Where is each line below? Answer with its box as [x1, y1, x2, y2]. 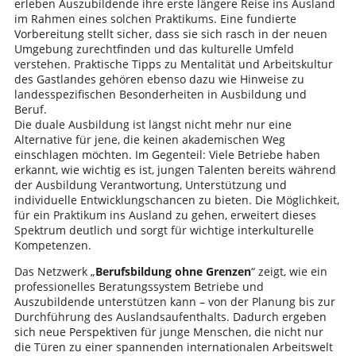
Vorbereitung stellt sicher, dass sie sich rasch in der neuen [14, 25, 327, 41]
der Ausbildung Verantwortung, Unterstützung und [14, 176, 287, 192]
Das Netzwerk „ [14, 263, 95, 279]
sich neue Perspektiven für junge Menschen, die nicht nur [14, 323, 323, 339]
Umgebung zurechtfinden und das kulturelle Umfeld [14, 41, 294, 56]
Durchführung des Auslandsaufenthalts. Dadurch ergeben [14, 308, 327, 324]
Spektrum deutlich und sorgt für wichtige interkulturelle [14, 222, 314, 238]
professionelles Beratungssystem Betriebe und [14, 278, 264, 294]
